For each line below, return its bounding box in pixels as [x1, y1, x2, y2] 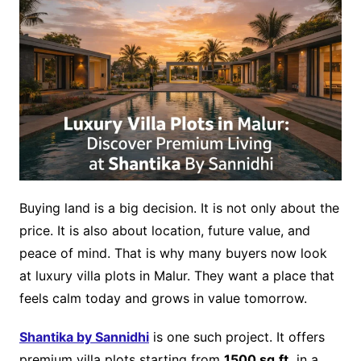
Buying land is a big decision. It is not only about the [19, 200, 339, 217]
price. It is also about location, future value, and [19, 222, 310, 239]
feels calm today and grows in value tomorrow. [19, 290, 307, 307]
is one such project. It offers [148, 329, 325, 346]
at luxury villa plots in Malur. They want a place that [19, 268, 334, 284]
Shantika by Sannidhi [19, 329, 149, 346]
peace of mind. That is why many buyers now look [19, 245, 327, 262]
